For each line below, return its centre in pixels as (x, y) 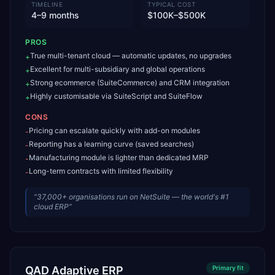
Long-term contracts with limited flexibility (101, 171)
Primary (224, 268)
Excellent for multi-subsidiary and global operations (118, 69)
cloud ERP (51, 207)
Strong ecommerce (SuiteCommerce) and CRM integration (130, 83)
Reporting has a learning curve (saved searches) (111, 144)
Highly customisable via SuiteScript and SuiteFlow (116, 96)
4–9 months (55, 15)
